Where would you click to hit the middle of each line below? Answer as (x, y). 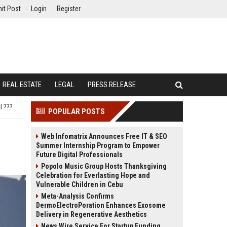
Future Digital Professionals (79, 155)
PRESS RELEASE (112, 85)
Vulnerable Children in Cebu (80, 184)
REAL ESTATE (22, 85)
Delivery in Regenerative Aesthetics (91, 214)
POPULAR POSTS (77, 111)
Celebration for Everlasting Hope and (93, 175)
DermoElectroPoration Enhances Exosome (101, 205)
